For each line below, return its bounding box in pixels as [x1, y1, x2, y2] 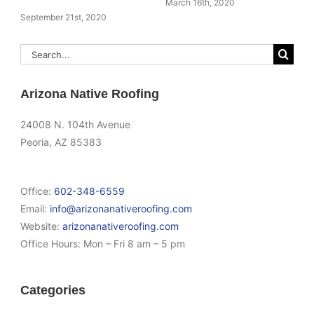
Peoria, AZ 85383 [20, 136, 102, 149]
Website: [20, 220, 63, 233]
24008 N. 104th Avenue [20, 118, 131, 131]
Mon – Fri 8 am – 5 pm [83, 238, 186, 250]
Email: [20, 203, 50, 215]
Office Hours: [20, 238, 84, 250]
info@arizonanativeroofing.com [50, 203, 193, 215]
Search [20, 46, 57, 60]
